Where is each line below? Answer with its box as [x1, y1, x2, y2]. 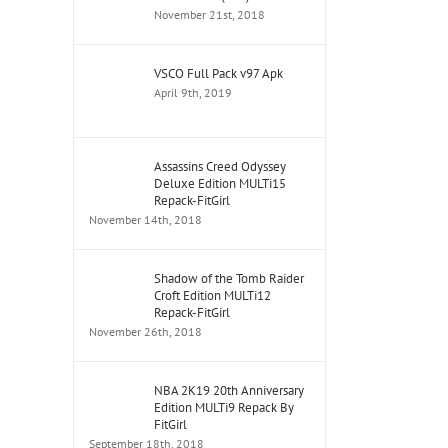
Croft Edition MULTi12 [154, 287, 271, 304]
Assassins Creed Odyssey [154, 158, 286, 175]
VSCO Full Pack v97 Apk [154, 65, 283, 82]
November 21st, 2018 [154, 7, 265, 22]
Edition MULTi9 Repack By [154, 399, 294, 416]
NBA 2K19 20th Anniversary [154, 382, 304, 399]
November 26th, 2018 [89, 324, 202, 339]
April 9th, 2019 [154, 85, 232, 100]
